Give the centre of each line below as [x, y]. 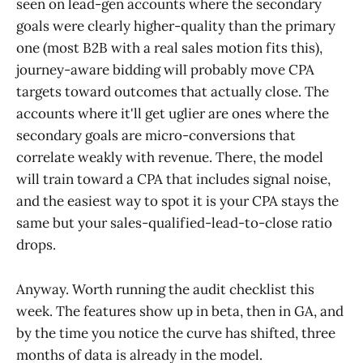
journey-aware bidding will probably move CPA [165, 70]
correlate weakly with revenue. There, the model [170, 158]
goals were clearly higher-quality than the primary [176, 26]
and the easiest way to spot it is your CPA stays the [177, 201]
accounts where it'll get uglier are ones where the [173, 114]
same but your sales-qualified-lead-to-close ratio [174, 223]
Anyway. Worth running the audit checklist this [165, 289]
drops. [36, 245]
